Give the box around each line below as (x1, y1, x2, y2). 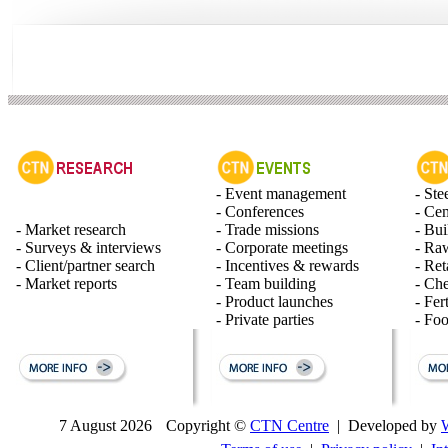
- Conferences (216, 203, 304, 220)
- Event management (216, 185, 346, 202)
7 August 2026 (59, 417, 152, 434)
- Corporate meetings (216, 239, 348, 256)
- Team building (216, 275, 316, 292)
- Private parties (216, 311, 314, 328)
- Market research (16, 221, 126, 238)
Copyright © (166, 417, 250, 434)
